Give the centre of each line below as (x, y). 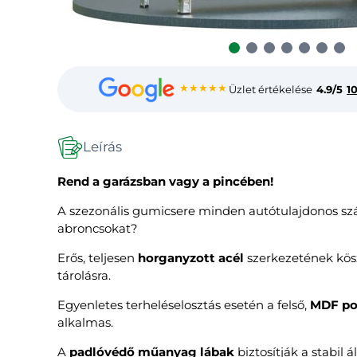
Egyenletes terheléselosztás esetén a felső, (184, 304)
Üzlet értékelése (271, 89)
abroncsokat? (98, 228)
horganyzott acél (191, 257)
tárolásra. (84, 275)
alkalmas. (85, 322)
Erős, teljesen (98, 257)
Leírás (102, 147)
